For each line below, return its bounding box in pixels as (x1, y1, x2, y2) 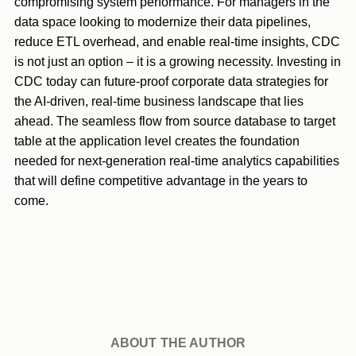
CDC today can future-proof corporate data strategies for (14, 75, 328, 88)
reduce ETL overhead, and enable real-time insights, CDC (14, 35, 340, 48)
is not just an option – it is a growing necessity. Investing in (14, 55, 341, 68)
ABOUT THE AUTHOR (110, 336, 246, 350)
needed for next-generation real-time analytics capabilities (14, 154, 339, 168)
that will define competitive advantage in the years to (14, 174, 308, 188)
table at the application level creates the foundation (14, 134, 300, 148)
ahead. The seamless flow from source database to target (14, 114, 335, 128)
